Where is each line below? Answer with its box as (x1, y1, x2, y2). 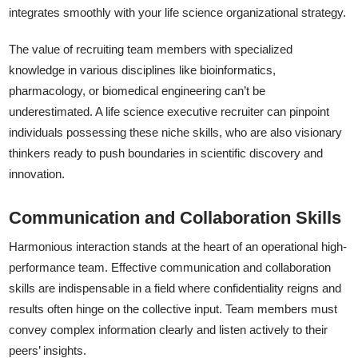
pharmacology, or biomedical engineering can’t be (9, 84, 266, 98)
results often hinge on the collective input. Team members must (9, 302, 338, 316)
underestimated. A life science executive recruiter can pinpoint (9, 105, 330, 119)
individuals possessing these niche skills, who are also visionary (9, 125, 343, 140)
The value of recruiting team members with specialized (9, 42, 293, 57)
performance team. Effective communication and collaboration (9, 261, 332, 275)
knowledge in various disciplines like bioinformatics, (9, 63, 276, 78)
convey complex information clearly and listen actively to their (9, 323, 328, 337)
